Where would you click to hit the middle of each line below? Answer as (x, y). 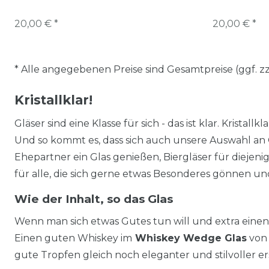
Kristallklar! (53, 100)
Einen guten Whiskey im (73, 238)
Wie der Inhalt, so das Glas (94, 199)
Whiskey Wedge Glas (189, 238)
